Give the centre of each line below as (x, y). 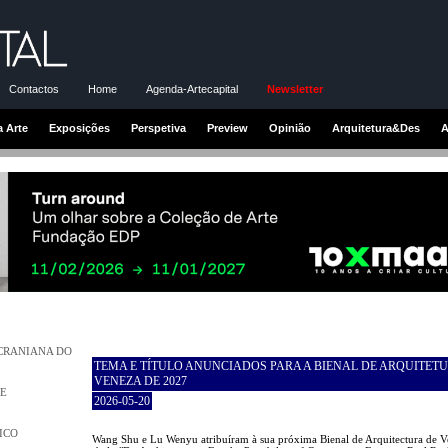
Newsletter (295, 88)
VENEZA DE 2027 (140, 380)
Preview (227, 127)
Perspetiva (158, 127)
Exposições (79, 127)
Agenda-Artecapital (192, 88)
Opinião (290, 127)
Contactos (34, 88)
